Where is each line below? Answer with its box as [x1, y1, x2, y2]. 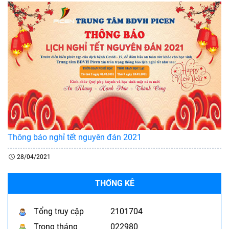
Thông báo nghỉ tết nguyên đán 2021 [8, 132, 142, 142]
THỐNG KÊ [95, 178, 134, 188]
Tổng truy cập [34, 206, 84, 216]
